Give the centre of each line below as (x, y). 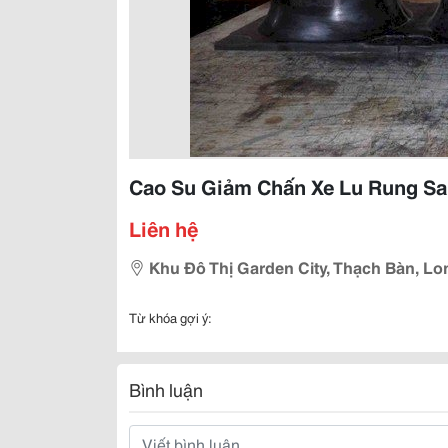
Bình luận (166, 389)
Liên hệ (163, 228)
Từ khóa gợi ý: (170, 317)
